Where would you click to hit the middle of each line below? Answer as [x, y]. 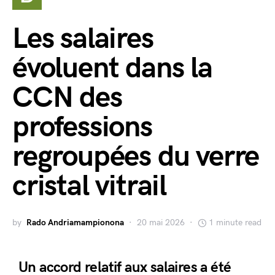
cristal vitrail [90, 186]
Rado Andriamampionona [75, 223]
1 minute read [235, 223]
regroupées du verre [136, 157]
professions [82, 127]
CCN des [67, 98]
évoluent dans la [112, 68]
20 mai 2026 [161, 223]
